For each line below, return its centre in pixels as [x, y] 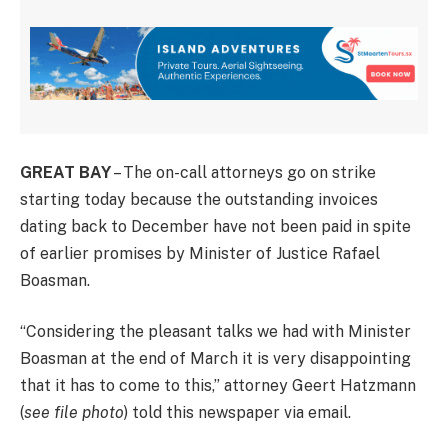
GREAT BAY [65, 172]
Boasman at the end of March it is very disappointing [215, 359]
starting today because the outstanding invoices [199, 199]
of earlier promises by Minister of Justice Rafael [200, 253]
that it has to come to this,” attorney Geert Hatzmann [218, 386]
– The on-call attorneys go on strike [243, 172]
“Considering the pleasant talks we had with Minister [215, 332]
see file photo [74, 413]
